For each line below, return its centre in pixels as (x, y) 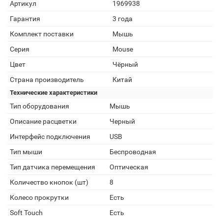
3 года (123, 19)
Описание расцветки (43, 121)
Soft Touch (26, 213)
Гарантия (25, 19)
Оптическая (129, 167)
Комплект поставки (42, 34)
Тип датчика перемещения (53, 167)
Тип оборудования (40, 106)
